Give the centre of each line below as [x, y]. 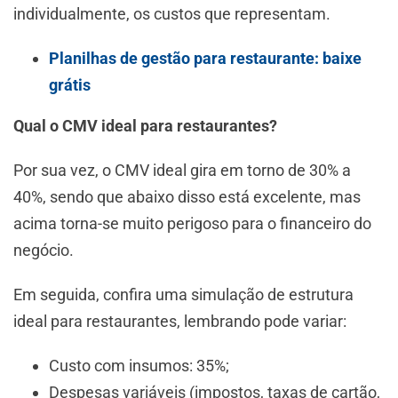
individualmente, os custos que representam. [172, 14]
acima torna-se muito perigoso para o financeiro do [192, 224]
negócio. [45, 251]
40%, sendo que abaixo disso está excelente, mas [187, 197]
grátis [70, 85]
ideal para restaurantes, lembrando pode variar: [180, 322]
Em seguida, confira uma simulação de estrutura [183, 295]
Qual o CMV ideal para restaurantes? [145, 126]
